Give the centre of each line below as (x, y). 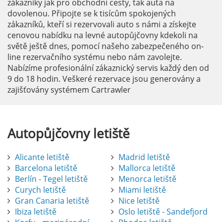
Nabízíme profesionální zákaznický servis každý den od (108, 68)
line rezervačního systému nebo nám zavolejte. (95, 57)
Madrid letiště (144, 157)
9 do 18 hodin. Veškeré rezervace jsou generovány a (104, 79)
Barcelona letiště (46, 168)
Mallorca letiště (147, 168)
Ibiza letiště (36, 212)
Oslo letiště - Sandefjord (163, 212)
